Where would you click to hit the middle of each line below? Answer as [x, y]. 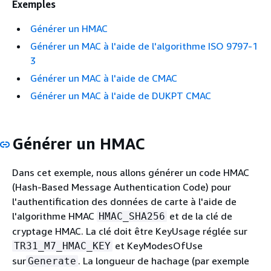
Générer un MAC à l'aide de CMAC [104, 78]
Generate [52, 261]
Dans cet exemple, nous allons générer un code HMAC [131, 172]
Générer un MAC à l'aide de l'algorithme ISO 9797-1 [144, 46]
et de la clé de [200, 216]
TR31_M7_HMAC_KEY [62, 246]
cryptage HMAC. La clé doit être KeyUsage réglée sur [130, 231]
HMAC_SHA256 [132, 216]
